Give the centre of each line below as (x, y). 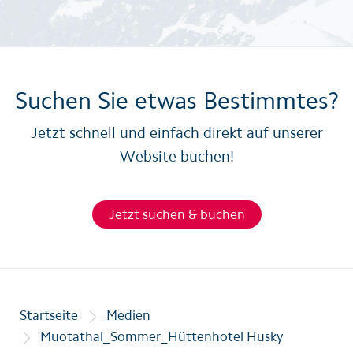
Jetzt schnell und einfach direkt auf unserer (176, 133)
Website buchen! (176, 157)
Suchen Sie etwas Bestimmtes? (176, 101)
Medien (127, 316)
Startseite (49, 316)
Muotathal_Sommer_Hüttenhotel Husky (162, 337)
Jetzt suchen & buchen (176, 215)
